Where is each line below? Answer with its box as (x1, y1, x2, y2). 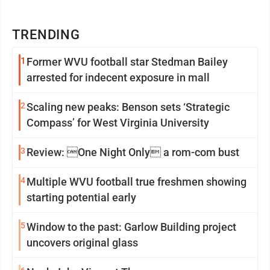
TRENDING (12, 27, 81, 42)
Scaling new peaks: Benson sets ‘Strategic (27, 101, 230, 113)
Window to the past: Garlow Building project (27, 221, 236, 233)
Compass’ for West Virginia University (27, 116, 209, 129)
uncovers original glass (27, 236, 138, 249)
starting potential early (27, 191, 136, 204)
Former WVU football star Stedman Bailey (27, 55, 228, 68)
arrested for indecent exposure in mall (27, 71, 210, 84)
